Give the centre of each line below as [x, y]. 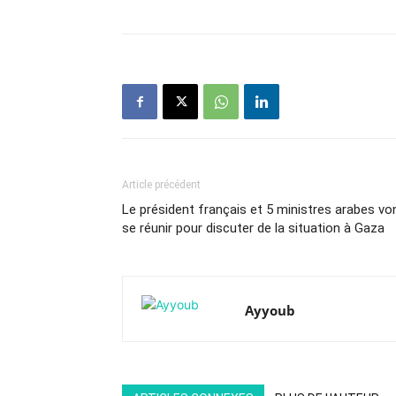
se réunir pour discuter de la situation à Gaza [253, 228]
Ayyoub [270, 310]
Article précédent [161, 185]
